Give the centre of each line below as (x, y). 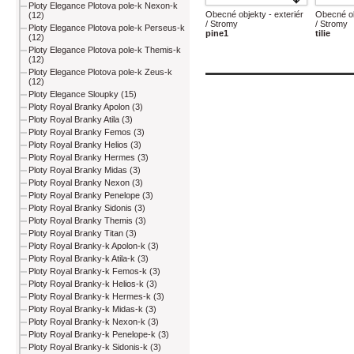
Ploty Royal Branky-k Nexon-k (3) (94, 322)
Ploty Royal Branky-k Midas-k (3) (92, 309)
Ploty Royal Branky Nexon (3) (86, 183)
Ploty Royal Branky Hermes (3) (88, 158)
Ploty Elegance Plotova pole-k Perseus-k (107, 28)
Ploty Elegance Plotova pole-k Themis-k (105, 50)
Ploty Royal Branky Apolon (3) (86, 107)
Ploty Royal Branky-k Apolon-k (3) (94, 246)
